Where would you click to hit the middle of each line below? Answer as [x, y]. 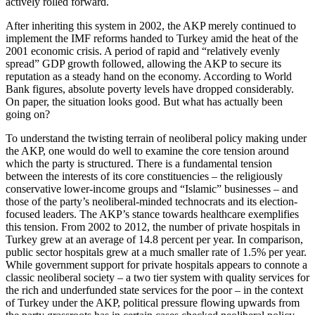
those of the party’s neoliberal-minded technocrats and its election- [152, 201]
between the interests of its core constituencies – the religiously [144, 176]
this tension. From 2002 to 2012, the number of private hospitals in [153, 226]
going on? [28, 114]
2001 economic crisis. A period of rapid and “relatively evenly [143, 51]
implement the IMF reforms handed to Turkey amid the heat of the [152, 38]
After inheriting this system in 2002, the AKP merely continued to [151, 25]
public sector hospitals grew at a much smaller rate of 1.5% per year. [156, 252]
